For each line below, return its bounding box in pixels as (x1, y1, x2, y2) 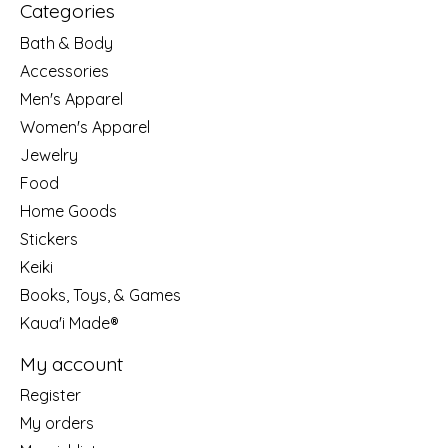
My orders (20, 413, 94, 434)
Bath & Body (20, 32, 113, 53)
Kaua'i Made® (20, 312, 119, 333)
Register (20, 385, 81, 406)
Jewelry (20, 144, 78, 165)
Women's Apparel (20, 116, 150, 137)
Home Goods (20, 200, 117, 221)
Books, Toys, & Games (20, 284, 181, 305)
